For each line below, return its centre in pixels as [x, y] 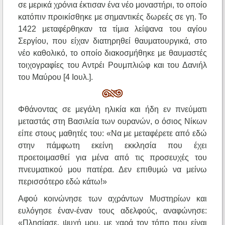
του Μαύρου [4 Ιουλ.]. [55, 77]
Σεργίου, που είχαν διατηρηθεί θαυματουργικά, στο [113, 41]
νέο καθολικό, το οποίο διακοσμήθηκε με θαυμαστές [113, 53]
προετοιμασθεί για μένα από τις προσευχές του [113, 158]
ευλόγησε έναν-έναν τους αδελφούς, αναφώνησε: [113, 211]
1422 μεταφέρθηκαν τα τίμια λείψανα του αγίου [113, 29]
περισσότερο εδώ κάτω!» [63, 182]
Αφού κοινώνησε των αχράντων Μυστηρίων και [113, 199]
